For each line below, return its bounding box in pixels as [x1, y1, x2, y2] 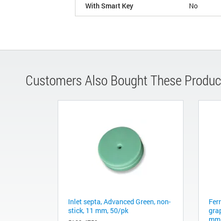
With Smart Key [85, 1, 133, 11]
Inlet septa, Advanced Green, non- [68, 197, 171, 207]
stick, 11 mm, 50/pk [68, 206, 128, 216]
